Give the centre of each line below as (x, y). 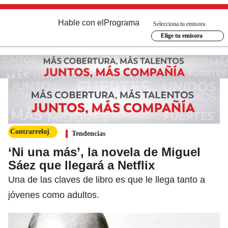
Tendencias (89, 133)
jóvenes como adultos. (54, 195)
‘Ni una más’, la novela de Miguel (104, 152)
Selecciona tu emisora (179, 24)
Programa (122, 23)
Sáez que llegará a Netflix (81, 165)
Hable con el (81, 23)
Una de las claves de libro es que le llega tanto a (107, 179)
